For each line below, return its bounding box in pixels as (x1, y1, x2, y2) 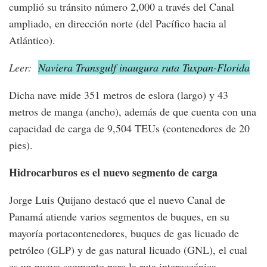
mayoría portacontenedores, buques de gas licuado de (9, 225, 239, 240)
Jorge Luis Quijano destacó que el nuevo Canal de (9, 192, 225, 207)
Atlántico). (9, 32, 55, 47)
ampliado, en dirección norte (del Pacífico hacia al (9, 15, 226, 30)
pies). (9, 137, 33, 152)
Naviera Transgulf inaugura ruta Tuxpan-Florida (38, 60, 250, 74)
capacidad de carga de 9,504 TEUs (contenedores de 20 (9, 120, 250, 135)
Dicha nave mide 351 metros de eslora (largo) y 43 (9, 87, 228, 102)
